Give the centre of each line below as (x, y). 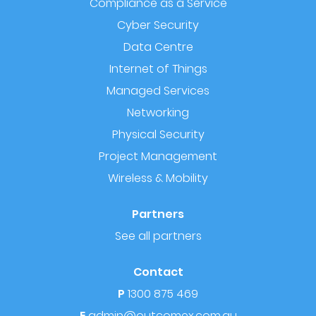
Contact (158, 272)
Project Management (158, 157)
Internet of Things (158, 69)
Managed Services (158, 91)
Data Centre (158, 47)
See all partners (158, 236)
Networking (158, 113)
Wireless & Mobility (158, 178)
